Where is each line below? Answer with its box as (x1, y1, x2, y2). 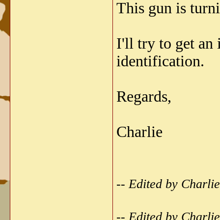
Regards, (116, 88, 171, 105)
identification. (116, 53, 204, 70)
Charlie (116, 123, 163, 140)
